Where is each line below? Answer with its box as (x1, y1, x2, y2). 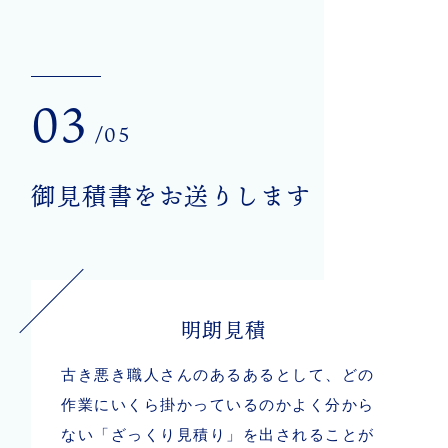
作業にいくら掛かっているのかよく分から (61, 396, 375, 413)
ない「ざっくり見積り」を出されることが (61, 426, 375, 443)
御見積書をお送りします (31, 178, 312, 213)
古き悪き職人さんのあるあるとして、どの (61, 366, 375, 383)
